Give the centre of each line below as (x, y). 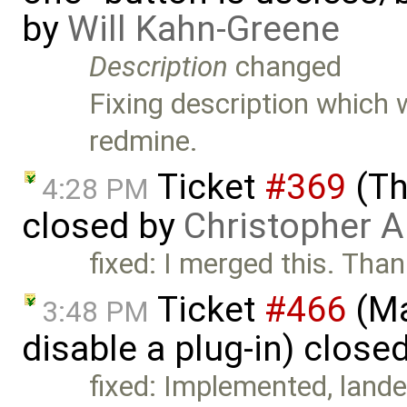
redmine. (144, 142)
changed (285, 67)
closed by (103, 227)
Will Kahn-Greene (203, 30)
